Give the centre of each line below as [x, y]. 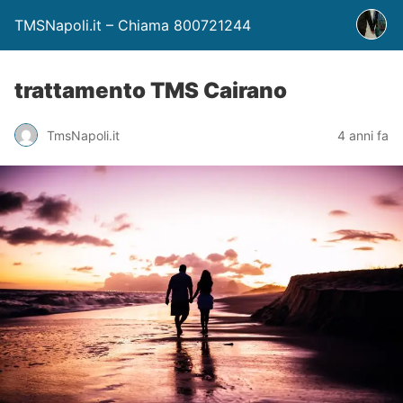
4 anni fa [363, 135]
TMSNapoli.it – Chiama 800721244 [133, 25]
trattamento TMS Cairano [151, 90]
